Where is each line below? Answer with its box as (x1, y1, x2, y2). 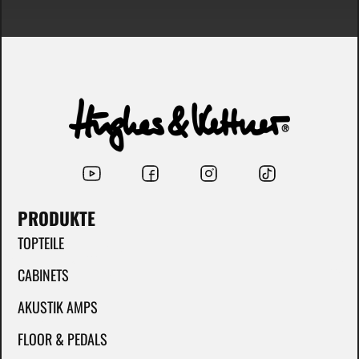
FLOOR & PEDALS (18, 329, 107, 350)
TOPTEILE (18, 232, 64, 254)
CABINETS (18, 264, 69, 286)
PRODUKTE (18, 205, 95, 232)
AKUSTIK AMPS (18, 296, 98, 318)
